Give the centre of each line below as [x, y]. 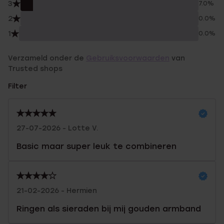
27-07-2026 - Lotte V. [57, 128]
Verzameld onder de [47, 58]
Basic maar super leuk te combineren [96, 146]
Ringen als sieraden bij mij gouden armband [109, 209]
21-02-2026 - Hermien [57, 191]
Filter [17, 86]
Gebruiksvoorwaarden [128, 58]
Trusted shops [35, 69]
